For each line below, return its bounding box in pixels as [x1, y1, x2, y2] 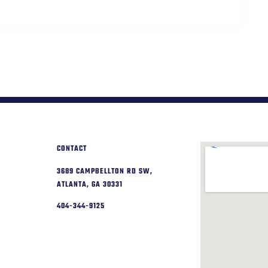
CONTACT [57, 142, 87, 155]
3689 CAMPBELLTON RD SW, [57, 165, 153, 178]
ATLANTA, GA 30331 [57, 178, 123, 191]
